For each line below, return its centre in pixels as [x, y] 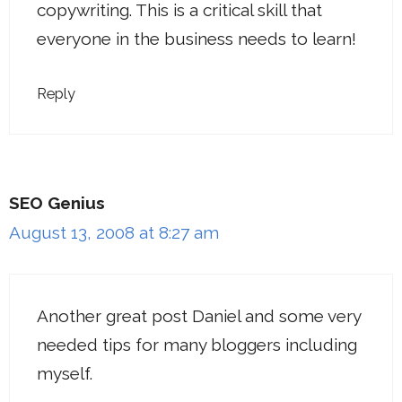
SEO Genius [57, 203]
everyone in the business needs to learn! [197, 38]
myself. [65, 373]
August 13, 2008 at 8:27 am [114, 232]
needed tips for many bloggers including [197, 344]
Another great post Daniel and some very [199, 315]
